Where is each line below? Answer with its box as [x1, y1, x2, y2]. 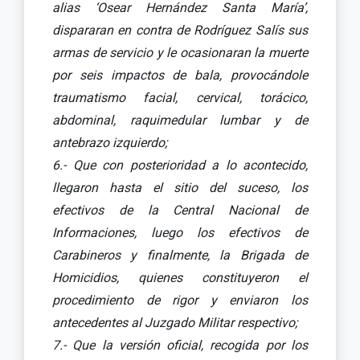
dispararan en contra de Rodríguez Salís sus [52, 22, 308, 38]
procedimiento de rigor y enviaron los [52, 292, 308, 308]
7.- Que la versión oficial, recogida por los [52, 337, 308, 353]
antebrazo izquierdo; [52, 134, 167, 150]
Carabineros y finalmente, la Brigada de [52, 247, 308, 263]
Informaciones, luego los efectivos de [52, 224, 308, 240]
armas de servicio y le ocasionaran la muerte [52, 44, 308, 60]
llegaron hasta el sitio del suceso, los [52, 179, 308, 195]
